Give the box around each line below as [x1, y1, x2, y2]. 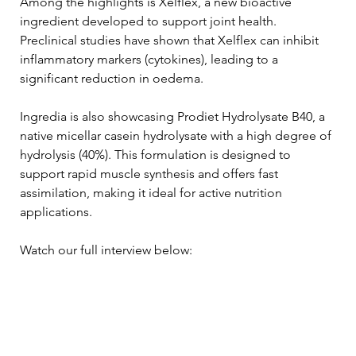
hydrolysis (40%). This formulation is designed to [20, 146, 294, 162]
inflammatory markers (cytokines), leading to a [20, 51, 281, 67]
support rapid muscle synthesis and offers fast [20, 165, 281, 181]
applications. [20, 203, 92, 219]
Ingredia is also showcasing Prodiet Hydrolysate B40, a [20, 108, 328, 124]
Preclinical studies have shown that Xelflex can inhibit [20, 32, 322, 48]
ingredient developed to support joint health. [20, 13, 280, 29]
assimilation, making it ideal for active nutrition [20, 184, 285, 200]
